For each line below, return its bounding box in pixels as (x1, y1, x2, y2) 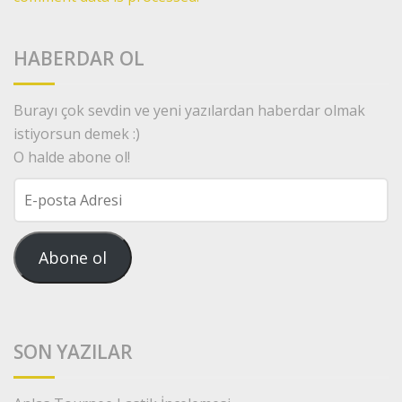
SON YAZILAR (13, 338, 133, 364)
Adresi (13, 224, 58, 245)
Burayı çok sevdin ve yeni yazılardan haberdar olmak (13, 100, 365, 120)
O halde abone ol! (13, 146, 130, 167)
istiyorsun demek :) (13, 123, 140, 144)
